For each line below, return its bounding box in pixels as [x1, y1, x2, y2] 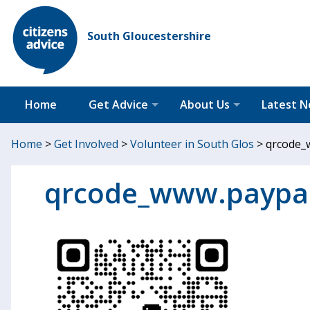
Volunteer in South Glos [130, 136, 254, 152]
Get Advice [89, 97, 148, 112]
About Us [180, 97, 230, 112]
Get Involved [54, 136, 118, 152]
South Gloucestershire [87, 28, 211, 44]
